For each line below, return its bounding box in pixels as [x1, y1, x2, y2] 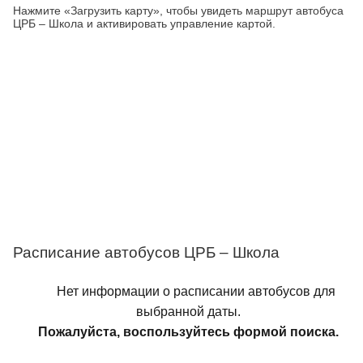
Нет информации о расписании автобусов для [57, 284, 335, 298]
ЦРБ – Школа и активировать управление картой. [13, 17, 275, 30]
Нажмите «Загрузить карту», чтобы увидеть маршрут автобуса [13, 4, 344, 17]
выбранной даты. [135, 305, 241, 318]
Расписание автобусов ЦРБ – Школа [13, 244, 280, 261]
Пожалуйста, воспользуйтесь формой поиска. [37, 325, 339, 339]
